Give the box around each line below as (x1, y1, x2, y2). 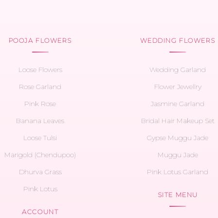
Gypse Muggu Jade (147, 133, 209, 142)
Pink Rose (24, 99, 56, 108)
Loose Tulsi (23, 133, 57, 142)
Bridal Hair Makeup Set (141, 116, 215, 125)
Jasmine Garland (151, 99, 205, 108)
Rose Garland (19, 82, 62, 91)
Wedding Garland (149, 65, 206, 74)
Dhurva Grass (18, 167, 62, 176)
